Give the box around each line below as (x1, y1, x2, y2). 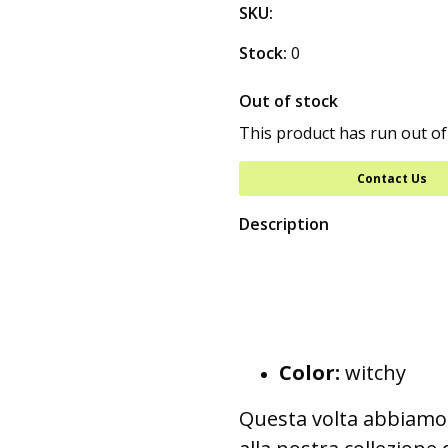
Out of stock (239, 90, 338, 112)
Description (239, 213, 329, 235)
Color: (279, 359, 340, 386)
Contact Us (356, 170, 427, 187)
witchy (340, 359, 406, 386)
